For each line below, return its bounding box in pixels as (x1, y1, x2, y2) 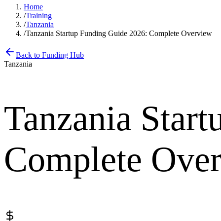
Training (26, 11, 52, 20)
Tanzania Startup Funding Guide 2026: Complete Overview (26, 29, 212, 37)
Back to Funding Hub (16, 51, 84, 59)
